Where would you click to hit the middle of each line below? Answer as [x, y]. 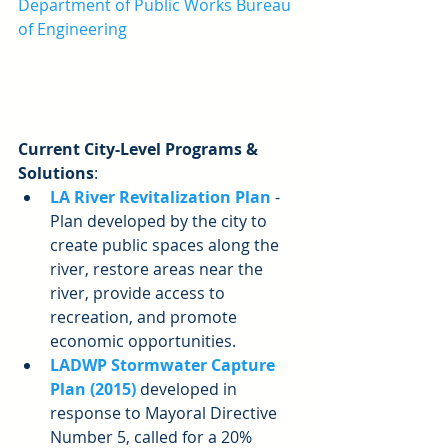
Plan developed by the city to [160, 221]
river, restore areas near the [158, 269]
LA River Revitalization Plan [160, 197]
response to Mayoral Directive [165, 413]
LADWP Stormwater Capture [164, 365]
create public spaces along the [166, 245]
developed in [190, 389]
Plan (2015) [95, 389]
